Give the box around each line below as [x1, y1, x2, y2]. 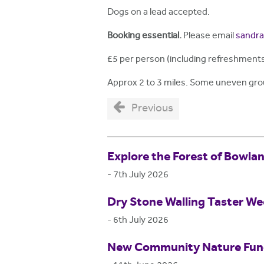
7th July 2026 [113, 168, 169, 182]
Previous [131, 100, 174, 117]
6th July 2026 [113, 213, 169, 227]
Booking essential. [107, 29, 183, 43]
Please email [183, 29, 236, 43]
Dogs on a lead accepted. [107, 5, 210, 19]
